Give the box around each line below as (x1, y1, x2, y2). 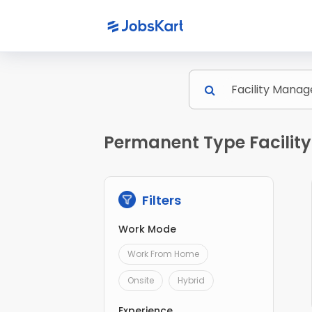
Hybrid (178, 274, 205, 287)
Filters (139, 192, 182, 210)
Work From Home (127, 248, 200, 260)
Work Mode (118, 222, 177, 237)
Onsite (127, 274, 155, 287)
